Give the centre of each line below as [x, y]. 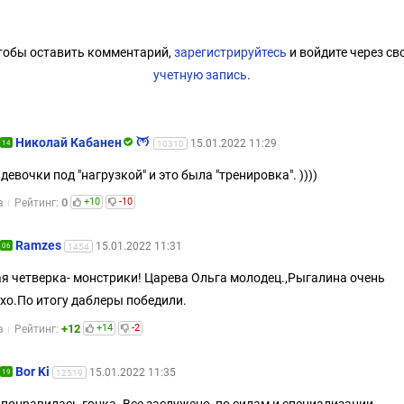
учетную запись [200, 74]
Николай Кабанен [69, 142]
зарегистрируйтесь [230, 52]
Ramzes [38, 246]
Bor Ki [32, 371]
